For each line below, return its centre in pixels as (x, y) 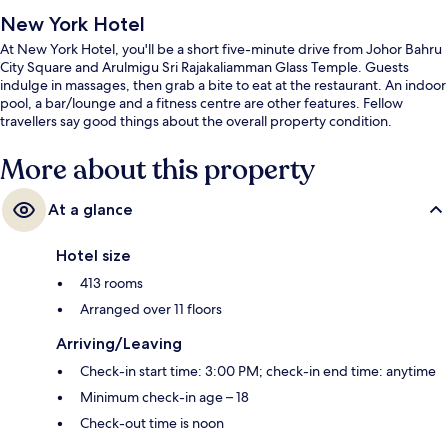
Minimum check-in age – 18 (164, 397)
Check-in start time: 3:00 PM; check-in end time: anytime (258, 371)
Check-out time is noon (152, 423)
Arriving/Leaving (119, 344)
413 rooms (111, 283)
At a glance (90, 210)
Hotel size (93, 256)
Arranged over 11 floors (151, 309)
